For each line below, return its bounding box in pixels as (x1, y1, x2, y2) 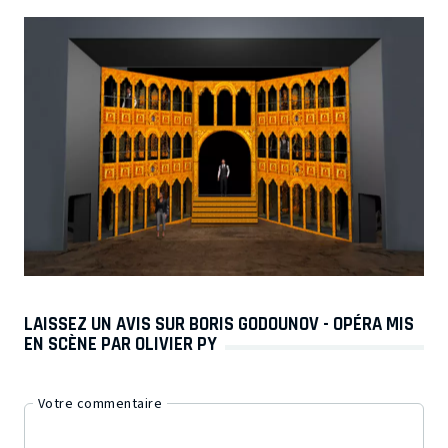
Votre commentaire (38, 393, 162, 414)
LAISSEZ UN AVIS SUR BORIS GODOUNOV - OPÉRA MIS (24, 313, 414, 336)
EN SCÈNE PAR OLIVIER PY (24, 333, 217, 356)
